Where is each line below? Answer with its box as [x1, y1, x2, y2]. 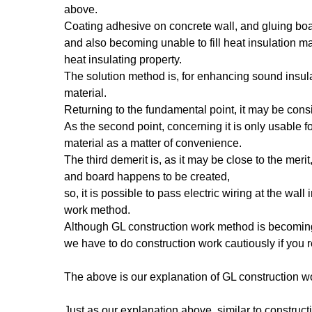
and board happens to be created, [64, 171, 230, 182]
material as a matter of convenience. [64, 137, 242, 149]
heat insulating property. [64, 54, 182, 65]
